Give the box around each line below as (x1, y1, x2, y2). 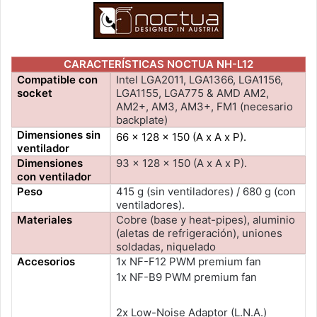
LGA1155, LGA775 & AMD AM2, (116, 86, 270, 100)
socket (17, 86, 53, 100)
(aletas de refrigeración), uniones (116, 226, 283, 240)
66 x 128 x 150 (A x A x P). (116, 129, 247, 144)
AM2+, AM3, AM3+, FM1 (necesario (116, 99, 294, 113)
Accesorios (17, 254, 76, 268)
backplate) (116, 113, 168, 127)
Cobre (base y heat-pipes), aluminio (116, 212, 296, 226)
